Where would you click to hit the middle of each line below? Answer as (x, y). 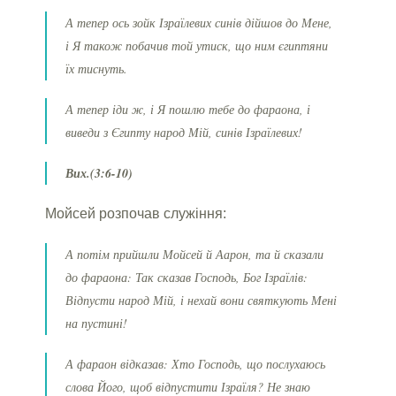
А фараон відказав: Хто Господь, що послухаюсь (196, 363)
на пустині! (97, 323)
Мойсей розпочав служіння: (136, 213)
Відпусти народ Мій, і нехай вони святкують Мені (202, 300)
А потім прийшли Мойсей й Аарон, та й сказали (195, 254)
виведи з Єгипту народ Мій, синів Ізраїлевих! (184, 132)
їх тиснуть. (97, 68)
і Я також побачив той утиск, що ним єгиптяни (197, 45)
